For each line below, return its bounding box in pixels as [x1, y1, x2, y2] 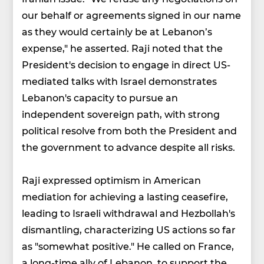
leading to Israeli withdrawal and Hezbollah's [22, 207, 236, 220]
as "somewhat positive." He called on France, [22, 240, 235, 253]
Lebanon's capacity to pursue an [22, 91, 179, 104]
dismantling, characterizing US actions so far [22, 223, 236, 236]
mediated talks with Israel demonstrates [22, 75, 217, 88]
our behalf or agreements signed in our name [22, 9, 242, 22]
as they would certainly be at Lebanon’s [22, 25, 213, 38]
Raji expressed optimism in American [22, 174, 202, 187]
